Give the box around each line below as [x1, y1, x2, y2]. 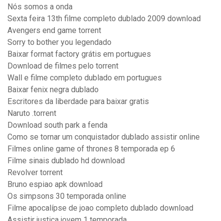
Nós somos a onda [7, 2, 73, 12]
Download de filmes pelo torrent [7, 61, 118, 71]
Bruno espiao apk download [7, 180, 103, 189]
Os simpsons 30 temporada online [7, 191, 126, 201]
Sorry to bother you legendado [7, 37, 111, 47]
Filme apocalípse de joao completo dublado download [7, 203, 193, 213]
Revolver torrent [7, 168, 63, 178]
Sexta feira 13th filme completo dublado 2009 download [7, 14, 201, 24]
